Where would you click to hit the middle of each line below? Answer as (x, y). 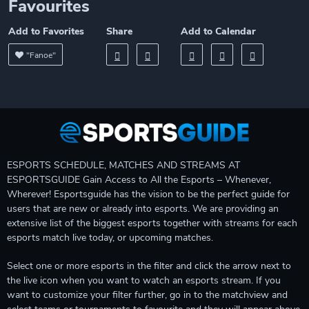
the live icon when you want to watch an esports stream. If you (144, 280)
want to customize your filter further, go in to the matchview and (147, 295)
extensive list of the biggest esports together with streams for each (152, 223)
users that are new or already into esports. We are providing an (143, 209)
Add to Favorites (46, 31)
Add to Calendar (218, 31)
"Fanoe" (41, 55)
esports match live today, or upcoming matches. (110, 238)
